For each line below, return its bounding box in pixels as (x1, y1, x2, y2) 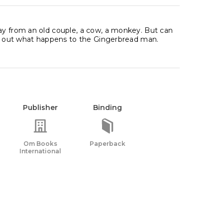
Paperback (90, 140, 125, 147)
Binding (93, 103, 122, 112)
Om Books (23, 140, 57, 147)
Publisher (23, 103, 58, 112)
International (19, 147, 61, 155)
